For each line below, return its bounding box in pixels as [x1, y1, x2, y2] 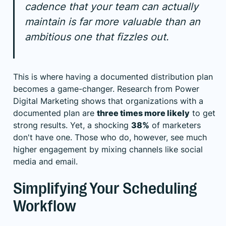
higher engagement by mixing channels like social [13, 144, 203, 155]
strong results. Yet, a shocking [13, 120, 131, 131]
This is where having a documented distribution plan [13, 72, 213, 82]
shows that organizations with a [79, 96, 203, 106]
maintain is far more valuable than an [25, 16, 200, 28]
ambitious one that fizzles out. [25, 31, 169, 43]
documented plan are [13, 108, 97, 119]
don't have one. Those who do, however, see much [13, 132, 207, 143]
